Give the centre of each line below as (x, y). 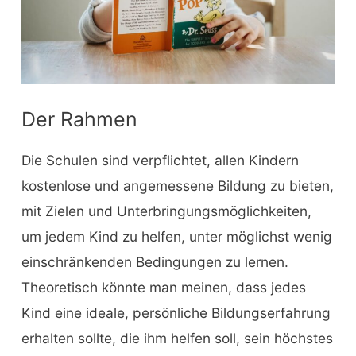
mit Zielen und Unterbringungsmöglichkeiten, (166, 211)
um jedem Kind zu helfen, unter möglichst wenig (176, 236)
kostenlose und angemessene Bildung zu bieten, (177, 185)
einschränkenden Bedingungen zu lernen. (155, 261)
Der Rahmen (79, 119)
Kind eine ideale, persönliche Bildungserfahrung (176, 312)
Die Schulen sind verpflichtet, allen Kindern (160, 160)
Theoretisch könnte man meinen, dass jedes (163, 287)
